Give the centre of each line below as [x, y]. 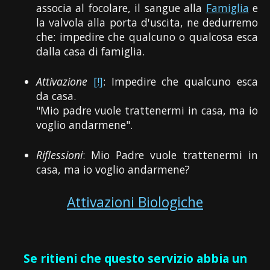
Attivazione [62, 81]
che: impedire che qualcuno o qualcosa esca [147, 36]
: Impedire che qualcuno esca [181, 81]
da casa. [56, 96]
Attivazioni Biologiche [135, 202]
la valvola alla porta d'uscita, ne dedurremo [147, 22]
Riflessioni [59, 155]
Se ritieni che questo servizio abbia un [135, 259]
